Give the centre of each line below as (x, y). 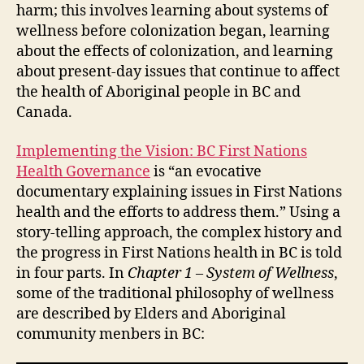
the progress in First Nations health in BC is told (179, 253)
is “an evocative (206, 171)
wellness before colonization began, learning (173, 31)
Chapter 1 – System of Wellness (231, 273)
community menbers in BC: (110, 334)
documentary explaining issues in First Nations (179, 192)
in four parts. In (72, 273)
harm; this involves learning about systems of (172, 11)
